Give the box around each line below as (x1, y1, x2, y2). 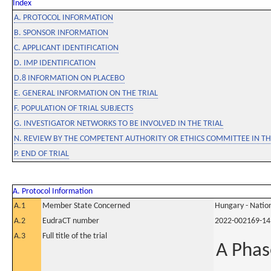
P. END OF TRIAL (14, 149, 69, 158)
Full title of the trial (42, 232, 107, 241)
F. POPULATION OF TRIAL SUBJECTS (14, 104, 133, 113)
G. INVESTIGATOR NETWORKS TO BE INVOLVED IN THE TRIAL (14, 119, 223, 128)
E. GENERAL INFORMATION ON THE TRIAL (14, 89, 158, 98)
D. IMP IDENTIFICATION (14, 59, 96, 68)
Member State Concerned (42, 201, 130, 211)
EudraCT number (42, 217, 99, 226)
